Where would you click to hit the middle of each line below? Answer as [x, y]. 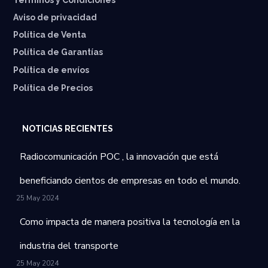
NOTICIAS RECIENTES [68, 129]
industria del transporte [69, 246]
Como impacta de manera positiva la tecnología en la [130, 222]
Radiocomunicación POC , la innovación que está [119, 157]
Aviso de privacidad [55, 18]
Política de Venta [50, 35]
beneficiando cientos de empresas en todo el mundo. [130, 181]
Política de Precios [53, 88]
